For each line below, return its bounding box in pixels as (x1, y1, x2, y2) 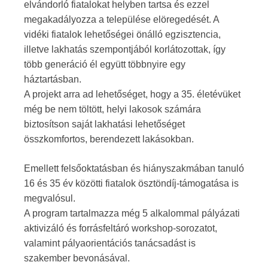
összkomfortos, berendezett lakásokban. (24, 133, 194, 144)
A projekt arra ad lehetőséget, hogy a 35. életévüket (24, 89, 240, 99)
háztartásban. (24, 74, 81, 84)
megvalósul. (24, 193, 75, 203)
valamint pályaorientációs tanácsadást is (24, 237, 196, 248)
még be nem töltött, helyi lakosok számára (24, 103, 201, 114)
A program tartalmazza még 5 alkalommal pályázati (24, 208, 240, 218)
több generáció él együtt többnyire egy (24, 59, 185, 69)
